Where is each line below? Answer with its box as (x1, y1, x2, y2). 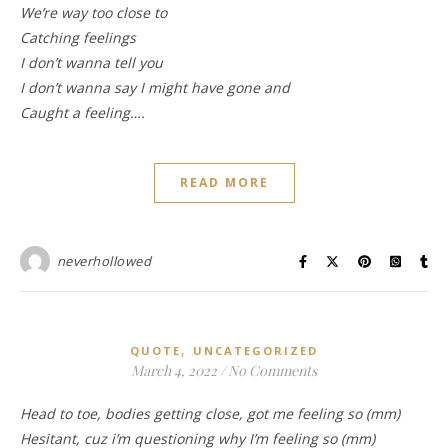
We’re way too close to (20, 3, 167, 22)
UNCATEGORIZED (193, 343, 318, 358)
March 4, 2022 (131, 361, 217, 380)
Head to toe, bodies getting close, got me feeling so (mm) (30, 404, 400, 423)
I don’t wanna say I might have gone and (20, 78, 290, 97)
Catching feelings (20, 28, 136, 47)
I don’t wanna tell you (20, 53, 163, 72)
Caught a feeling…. (20, 103, 145, 122)
